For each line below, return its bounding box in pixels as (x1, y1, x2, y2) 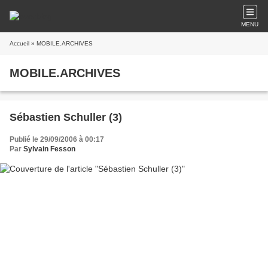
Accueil (10, 40, 29, 47)
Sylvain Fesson (23, 145, 75, 153)
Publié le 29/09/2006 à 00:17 (10, 135, 104, 144)
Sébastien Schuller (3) (10, 111, 122, 123)
